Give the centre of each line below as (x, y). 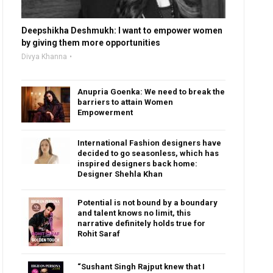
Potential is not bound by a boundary (148, 203)
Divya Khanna (44, 57)
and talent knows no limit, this (134, 213)
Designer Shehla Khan (120, 174)
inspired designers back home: (138, 164)
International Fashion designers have (150, 143)
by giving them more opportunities (91, 43)
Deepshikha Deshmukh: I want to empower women (122, 31)
